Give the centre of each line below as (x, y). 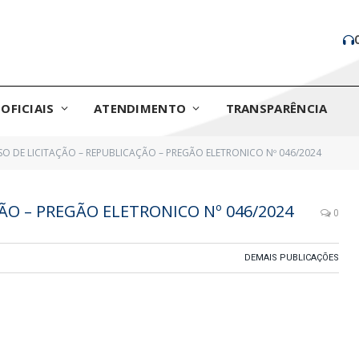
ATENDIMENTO (140, 108)
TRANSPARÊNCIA (276, 108)
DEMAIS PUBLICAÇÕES (292, 258)
